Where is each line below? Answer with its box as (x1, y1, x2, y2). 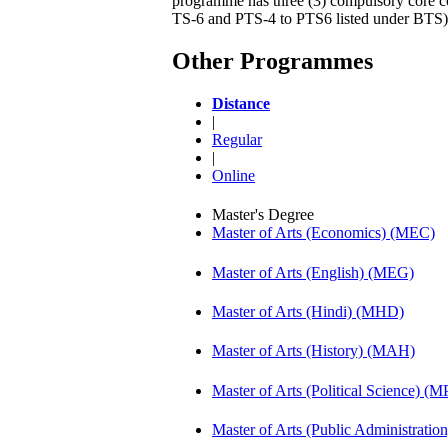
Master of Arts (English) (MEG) (212, 263, 414, 281)
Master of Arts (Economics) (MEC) (212, 224, 435, 242)
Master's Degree (212, 206, 314, 224)
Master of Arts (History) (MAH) (212, 342, 415, 360)
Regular (212, 130, 262, 148)
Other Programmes (172, 47, 373, 74)
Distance (212, 94, 270, 112)
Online (212, 166, 255, 184)
